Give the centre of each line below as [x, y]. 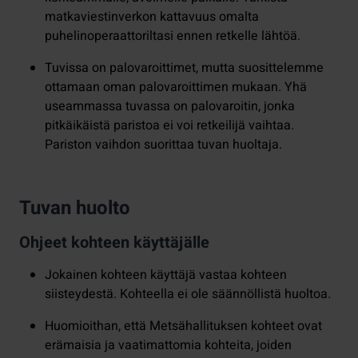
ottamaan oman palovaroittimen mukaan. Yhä [176, 87]
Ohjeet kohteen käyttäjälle [114, 242]
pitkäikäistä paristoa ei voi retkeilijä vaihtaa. [169, 125]
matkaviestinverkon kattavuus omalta [152, 16]
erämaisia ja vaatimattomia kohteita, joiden [168, 345]
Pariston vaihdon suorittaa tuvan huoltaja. [163, 144]
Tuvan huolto [75, 208]
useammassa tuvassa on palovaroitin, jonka [170, 106]
